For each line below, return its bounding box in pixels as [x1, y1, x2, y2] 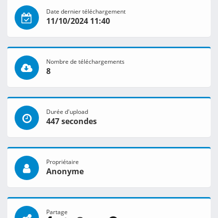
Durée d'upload [46, 108, 88, 116]
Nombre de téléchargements [46, 57, 125, 66]
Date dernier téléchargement [46, 7, 126, 16]
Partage [46, 208, 68, 216]
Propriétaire [46, 158, 79, 166]
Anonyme [46, 166, 84, 177]
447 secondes [46, 116, 97, 127]
